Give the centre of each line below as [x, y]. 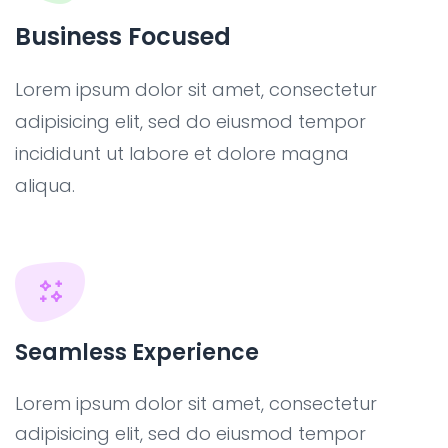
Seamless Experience [137, 352]
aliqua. [45, 185]
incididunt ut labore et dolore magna [182, 153]
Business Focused [123, 36]
